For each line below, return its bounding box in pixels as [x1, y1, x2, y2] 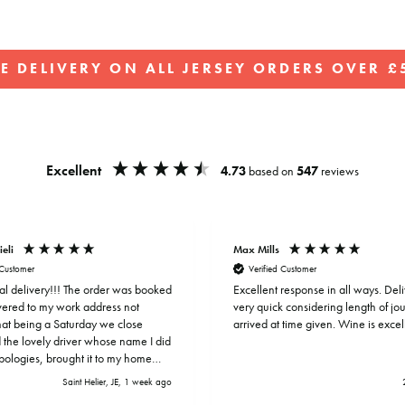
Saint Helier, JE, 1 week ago [62, 374, 172, 388]
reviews [321, 163, 360, 180]
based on [249, 163, 297, 180]
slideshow [208, 106, 270, 127]
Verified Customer [249, 261, 316, 275]
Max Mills [233, 241, 279, 257]
